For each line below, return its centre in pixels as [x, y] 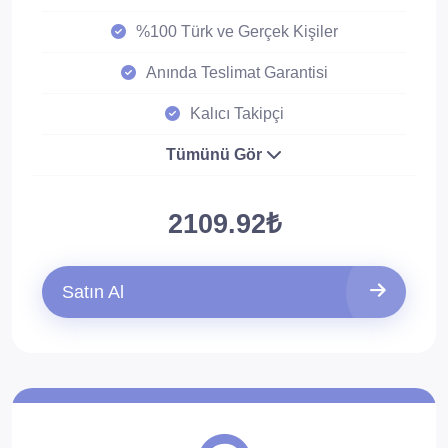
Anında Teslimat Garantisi [236, 72]
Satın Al [93, 292]
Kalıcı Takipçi [236, 113]
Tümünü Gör [216, 154]
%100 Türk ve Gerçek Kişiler [236, 31]
